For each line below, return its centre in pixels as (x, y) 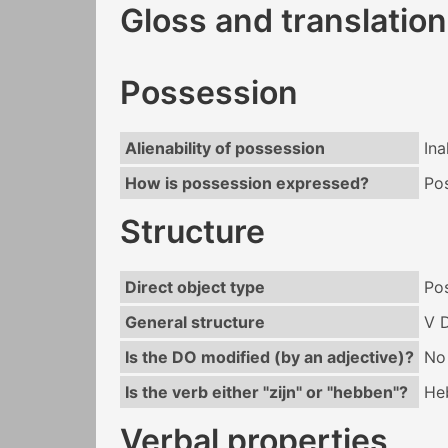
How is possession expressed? (246, 183)
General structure (194, 322)
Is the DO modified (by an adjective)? (269, 357)
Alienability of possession (224, 148)
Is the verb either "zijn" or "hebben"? (266, 392)
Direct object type (194, 287)
